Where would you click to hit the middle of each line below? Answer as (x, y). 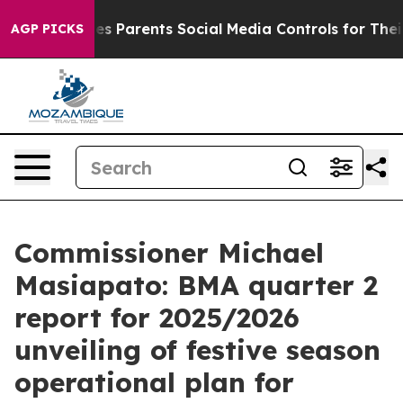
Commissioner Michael (169, 253)
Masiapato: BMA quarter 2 (196, 285)
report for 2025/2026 (157, 318)
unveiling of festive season (197, 350)
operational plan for (154, 382)
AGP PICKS (47, 29)
